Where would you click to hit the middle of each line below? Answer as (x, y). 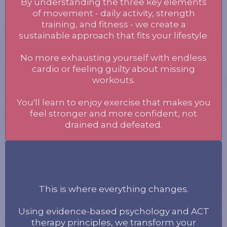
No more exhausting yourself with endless (113, 58)
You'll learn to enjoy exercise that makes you (113, 102)
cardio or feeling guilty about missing (113, 69)
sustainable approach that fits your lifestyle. (113, 35)
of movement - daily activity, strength (113, 13)
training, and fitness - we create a (113, 24)
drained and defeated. (113, 124)
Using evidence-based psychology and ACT (113, 211)
